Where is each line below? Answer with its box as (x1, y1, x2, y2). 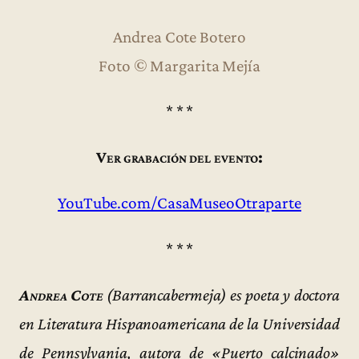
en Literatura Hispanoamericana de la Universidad (19, 313, 340, 333)
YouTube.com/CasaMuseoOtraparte (58, 193, 301, 213)
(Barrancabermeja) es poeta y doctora (103, 284, 340, 305)
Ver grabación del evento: (95, 147, 264, 167)
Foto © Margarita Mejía (99, 55, 260, 75)
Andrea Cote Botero (113, 26, 246, 46)
